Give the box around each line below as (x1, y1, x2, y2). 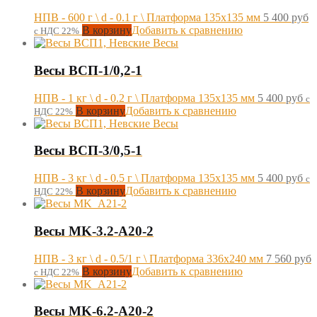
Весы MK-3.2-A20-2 (34, 223, 154, 238)
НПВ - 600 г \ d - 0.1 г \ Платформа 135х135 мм (34, 11, 260, 24)
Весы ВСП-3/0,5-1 (34, 143, 142, 158)
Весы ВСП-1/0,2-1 (34, 62, 142, 78)
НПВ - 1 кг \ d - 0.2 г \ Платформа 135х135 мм (34, 91, 255, 104)
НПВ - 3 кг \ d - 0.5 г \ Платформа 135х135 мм (34, 172, 255, 185)
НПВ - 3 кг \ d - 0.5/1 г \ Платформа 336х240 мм (34, 252, 263, 265)
